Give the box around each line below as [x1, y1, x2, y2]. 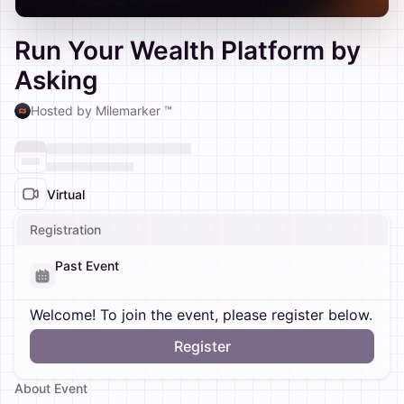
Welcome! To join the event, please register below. [30, 306, 372, 324]
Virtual [47, 186, 85, 202]
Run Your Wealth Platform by [14, 35, 361, 66]
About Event [14, 381, 87, 396]
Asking [14, 65, 98, 96]
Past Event [55, 258, 119, 273]
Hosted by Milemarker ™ [31, 103, 172, 118]
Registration [30, 222, 101, 237]
